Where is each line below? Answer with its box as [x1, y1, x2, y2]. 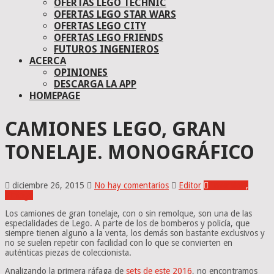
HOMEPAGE [29, 89, 80, 102]
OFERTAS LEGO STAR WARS [54, 8, 176, 20]
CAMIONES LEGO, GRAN [5, 117, 226, 141]
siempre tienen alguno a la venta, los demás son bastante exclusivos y [5, 228, 265, 238]
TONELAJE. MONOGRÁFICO [5, 141, 254, 165]
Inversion [211, 180, 246, 190]
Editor [179, 180, 201, 190]
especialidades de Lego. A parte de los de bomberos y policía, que [5, 218, 250, 228]
